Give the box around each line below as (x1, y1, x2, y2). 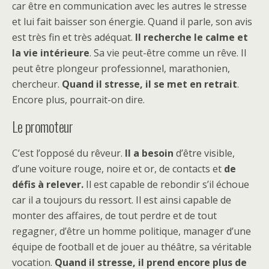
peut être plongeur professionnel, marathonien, (12, 61, 230, 75)
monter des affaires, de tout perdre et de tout (12, 208, 217, 222)
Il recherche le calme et (135, 30, 248, 44)
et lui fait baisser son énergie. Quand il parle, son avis (12, 14, 252, 28)
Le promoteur (12, 115, 73, 137)
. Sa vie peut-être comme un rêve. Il (89, 46, 246, 59)
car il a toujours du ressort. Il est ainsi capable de (12, 193, 231, 207)
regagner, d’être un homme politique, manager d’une (12, 224, 251, 238)
